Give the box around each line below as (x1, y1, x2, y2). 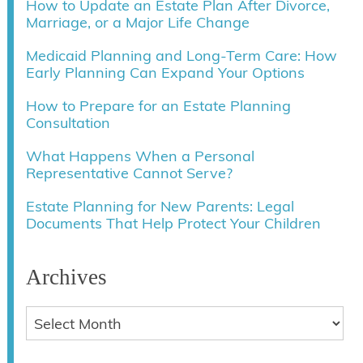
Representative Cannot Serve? (25, 164, 233, 183)
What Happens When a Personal (25, 147, 254, 166)
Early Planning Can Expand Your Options (25, 63, 305, 83)
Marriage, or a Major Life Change (25, 13, 250, 32)
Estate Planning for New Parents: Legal (25, 197, 294, 216)
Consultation (25, 113, 110, 133)
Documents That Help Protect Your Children (25, 214, 321, 233)
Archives (25, 265, 107, 290)
